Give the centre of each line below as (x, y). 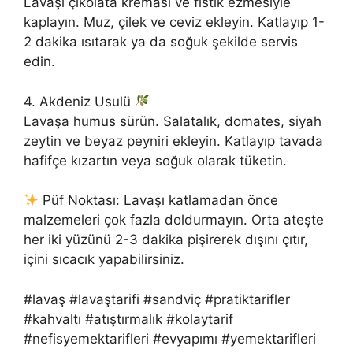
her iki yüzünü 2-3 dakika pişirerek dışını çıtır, (166, 240)
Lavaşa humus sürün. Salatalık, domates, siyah (173, 121)
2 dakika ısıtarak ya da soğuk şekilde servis (161, 42)
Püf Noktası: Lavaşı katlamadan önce (159, 201)
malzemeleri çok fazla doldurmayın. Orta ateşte (174, 220)
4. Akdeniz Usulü (79, 101)
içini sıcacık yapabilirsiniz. (104, 260)
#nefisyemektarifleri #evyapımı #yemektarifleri (170, 338)
